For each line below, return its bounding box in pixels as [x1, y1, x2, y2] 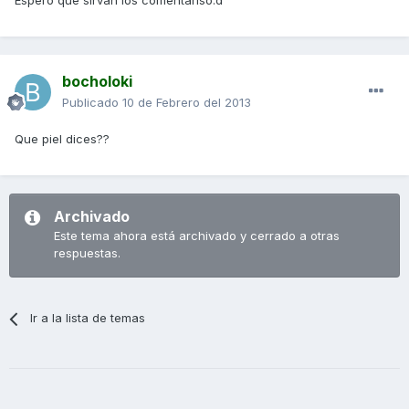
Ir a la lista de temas [30, 310, 146, 326]
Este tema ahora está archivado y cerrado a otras [54, 228, 340, 244]
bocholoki [62, 72, 132, 91]
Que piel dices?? [15, 131, 110, 147]
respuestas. [54, 246, 121, 261]
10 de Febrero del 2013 [122, 95, 251, 110]
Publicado [62, 95, 122, 110]
